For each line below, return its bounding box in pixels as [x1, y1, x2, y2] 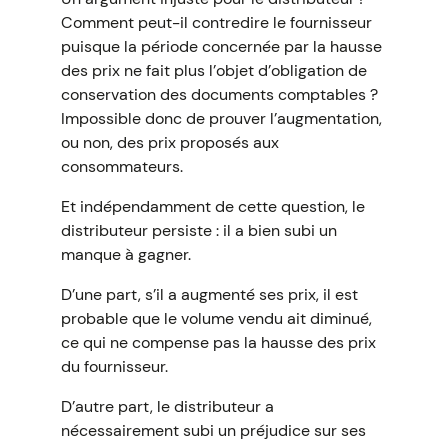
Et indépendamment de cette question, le [60, 196, 365, 217]
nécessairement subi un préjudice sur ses [60, 420, 366, 441]
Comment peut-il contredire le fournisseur [60, 12, 372, 33]
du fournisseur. [60, 356, 168, 377]
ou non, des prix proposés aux [60, 132, 279, 153]
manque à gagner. [60, 244, 191, 265]
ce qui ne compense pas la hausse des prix [60, 332, 376, 353]
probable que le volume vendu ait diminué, [60, 308, 372, 329]
